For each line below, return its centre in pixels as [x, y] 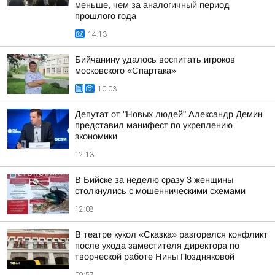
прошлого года [106, 16]
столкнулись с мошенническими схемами [160, 191]
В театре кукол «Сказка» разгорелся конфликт [171, 234]
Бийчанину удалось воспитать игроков [155, 60]
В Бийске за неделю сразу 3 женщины [154, 180]
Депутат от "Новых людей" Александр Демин [169, 114]
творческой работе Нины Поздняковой [155, 257]
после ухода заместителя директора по [157, 246]
